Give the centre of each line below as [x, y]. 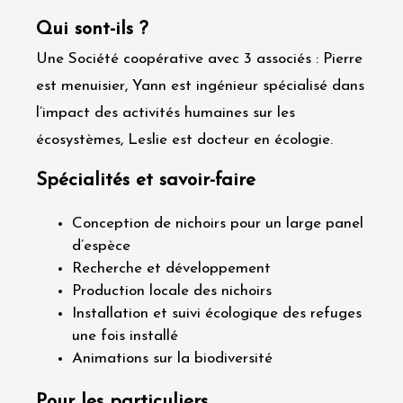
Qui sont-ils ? [92, 30]
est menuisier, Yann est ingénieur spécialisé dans [200, 86]
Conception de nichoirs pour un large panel [218, 224]
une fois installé [125, 336]
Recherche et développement [171, 269]
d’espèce [101, 246]
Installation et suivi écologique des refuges [217, 314]
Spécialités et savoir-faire [146, 181]
